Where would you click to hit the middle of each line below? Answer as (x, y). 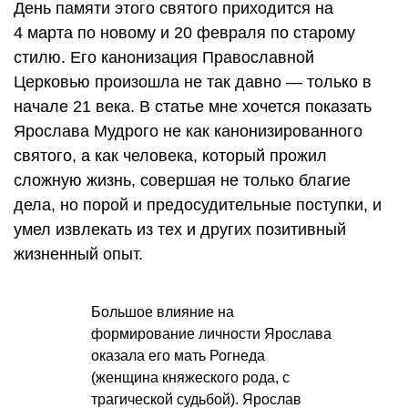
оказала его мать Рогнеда (178, 355)
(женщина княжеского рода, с (190, 377)
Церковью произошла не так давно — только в (193, 82)
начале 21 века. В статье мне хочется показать (193, 106)
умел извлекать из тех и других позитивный (180, 229)
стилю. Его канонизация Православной (164, 57)
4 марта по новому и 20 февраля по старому (184, 32)
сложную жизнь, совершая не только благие (182, 180)
